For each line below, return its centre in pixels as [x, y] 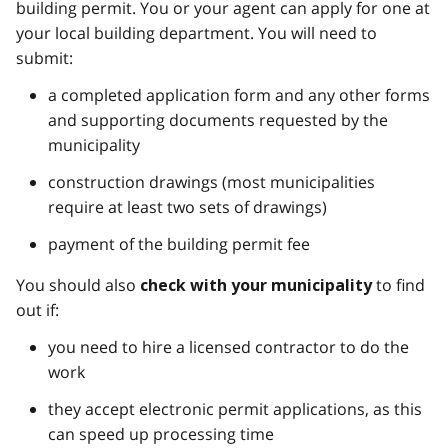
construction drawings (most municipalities [211, 181]
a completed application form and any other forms [239, 94]
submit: [44, 57]
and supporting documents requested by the [218, 119]
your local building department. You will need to [196, 32]
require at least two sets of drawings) [187, 206]
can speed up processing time [161, 433]
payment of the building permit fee [179, 243]
